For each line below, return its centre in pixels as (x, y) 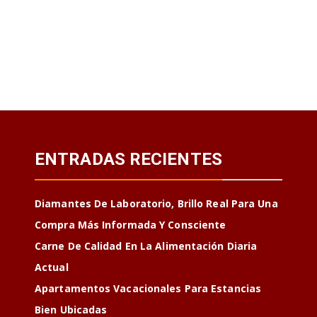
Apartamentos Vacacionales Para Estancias (148, 289)
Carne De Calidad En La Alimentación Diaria (146, 246)
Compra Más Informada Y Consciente (131, 225)
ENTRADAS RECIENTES (128, 160)
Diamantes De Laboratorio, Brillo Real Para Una (156, 204)
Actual (52, 267)
